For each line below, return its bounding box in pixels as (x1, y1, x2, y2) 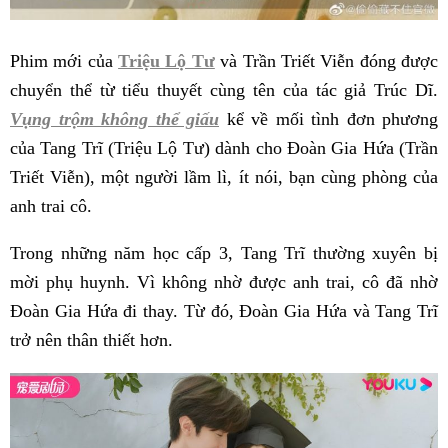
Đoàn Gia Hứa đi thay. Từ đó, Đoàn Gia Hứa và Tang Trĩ (10, 300, 438, 321)
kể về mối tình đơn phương (226, 108, 438, 129)
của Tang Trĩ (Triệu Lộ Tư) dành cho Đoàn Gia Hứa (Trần (10, 137, 438, 158)
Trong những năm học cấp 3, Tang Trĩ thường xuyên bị (10, 242, 438, 263)
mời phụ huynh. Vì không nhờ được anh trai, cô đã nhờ (10, 271, 438, 292)
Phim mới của (10, 50, 119, 71)
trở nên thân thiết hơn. (10, 329, 173, 350)
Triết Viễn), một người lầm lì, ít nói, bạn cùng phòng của (10, 166, 438, 187)
